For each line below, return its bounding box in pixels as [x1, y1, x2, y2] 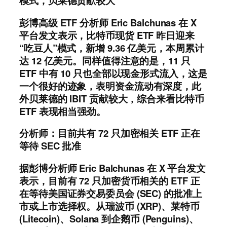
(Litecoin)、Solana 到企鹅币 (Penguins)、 [19, 211, 199, 225]
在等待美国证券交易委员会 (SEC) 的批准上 [19, 186, 202, 200]
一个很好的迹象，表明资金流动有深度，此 [19, 79, 202, 93]
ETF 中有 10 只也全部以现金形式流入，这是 [19, 66, 207, 80]
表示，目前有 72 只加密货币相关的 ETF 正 [19, 173, 200, 187]
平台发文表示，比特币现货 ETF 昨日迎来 [19, 28, 195, 42]
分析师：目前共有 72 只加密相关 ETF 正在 [19, 126, 200, 140]
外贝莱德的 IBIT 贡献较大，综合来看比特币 [19, 91, 204, 105]
